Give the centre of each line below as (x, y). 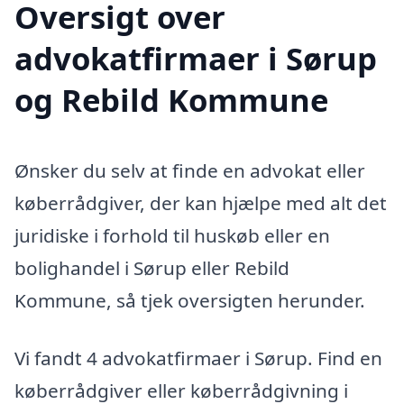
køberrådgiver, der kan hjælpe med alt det (201, 203)
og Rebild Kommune (171, 100)
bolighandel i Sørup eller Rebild (152, 268)
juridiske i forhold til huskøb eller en (172, 236)
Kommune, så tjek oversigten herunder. (190, 301)
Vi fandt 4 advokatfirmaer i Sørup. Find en (198, 358)
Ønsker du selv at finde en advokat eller (190, 171)
